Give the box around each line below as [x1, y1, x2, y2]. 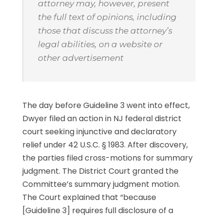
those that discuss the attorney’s [38, 25, 173, 36]
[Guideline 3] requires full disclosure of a [22, 204, 174, 216]
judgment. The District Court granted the [22, 165, 179, 177]
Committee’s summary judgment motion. [22, 178, 181, 190]
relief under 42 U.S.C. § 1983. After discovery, [22, 139, 188, 150]
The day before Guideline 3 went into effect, [22, 99, 190, 111]
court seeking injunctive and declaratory [22, 126, 177, 137]
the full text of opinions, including [38, 12, 177, 22]
